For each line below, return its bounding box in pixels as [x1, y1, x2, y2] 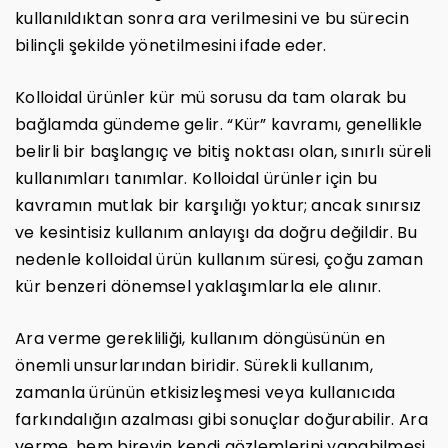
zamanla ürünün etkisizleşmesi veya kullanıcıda [15, 380, 396, 404]
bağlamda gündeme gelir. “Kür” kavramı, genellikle [15, 112, 423, 136]
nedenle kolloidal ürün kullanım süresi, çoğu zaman [15, 247, 423, 271]
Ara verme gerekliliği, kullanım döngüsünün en [15, 326, 386, 350]
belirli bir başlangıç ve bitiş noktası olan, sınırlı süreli [15, 139, 432, 163]
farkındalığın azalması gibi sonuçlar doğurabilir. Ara [15, 407, 428, 431]
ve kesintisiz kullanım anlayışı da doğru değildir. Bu [15, 220, 417, 244]
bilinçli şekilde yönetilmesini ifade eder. [15, 33, 327, 57]
